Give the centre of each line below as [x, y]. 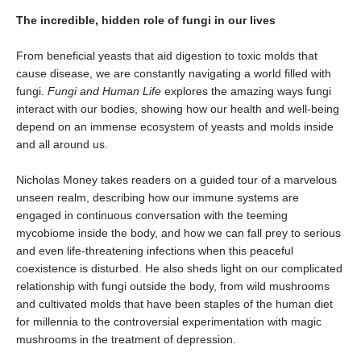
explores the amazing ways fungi [246, 91]
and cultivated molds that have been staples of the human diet [174, 303]
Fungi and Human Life [104, 91]
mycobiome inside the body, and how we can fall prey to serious [178, 232]
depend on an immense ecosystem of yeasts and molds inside [175, 126]
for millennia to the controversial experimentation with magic [169, 321]
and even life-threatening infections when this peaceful [155, 250]
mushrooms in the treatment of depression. [126, 339]
